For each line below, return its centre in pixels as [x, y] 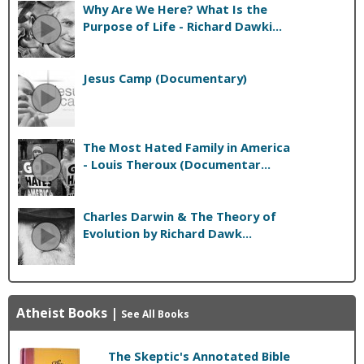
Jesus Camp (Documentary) [165, 78]
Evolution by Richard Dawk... [167, 233]
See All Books [155, 314]
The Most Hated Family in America [186, 147]
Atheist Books [62, 312]
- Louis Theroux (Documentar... [177, 164]
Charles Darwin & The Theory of [180, 216]
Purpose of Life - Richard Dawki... [182, 26]
